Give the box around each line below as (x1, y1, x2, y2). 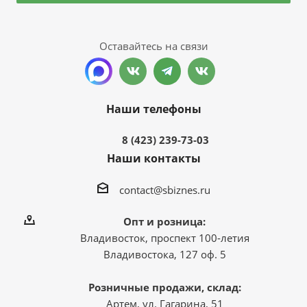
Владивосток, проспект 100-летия (79, 231, 249, 245)
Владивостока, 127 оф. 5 (103, 247, 226, 262)
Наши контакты (106, 151, 201, 167)
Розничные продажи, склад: (88, 280, 241, 295)
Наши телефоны (106, 101, 201, 117)
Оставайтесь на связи (99, 39, 208, 53)
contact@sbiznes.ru (119, 183, 210, 197)
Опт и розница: (123, 214, 206, 229)
